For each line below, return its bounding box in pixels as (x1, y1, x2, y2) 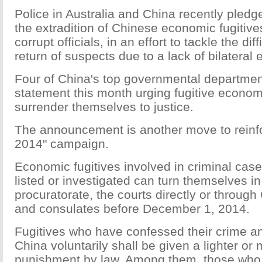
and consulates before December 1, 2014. (15, 202, 250, 215)
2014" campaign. (15, 137, 109, 150)
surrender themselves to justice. (15, 100, 194, 113)
